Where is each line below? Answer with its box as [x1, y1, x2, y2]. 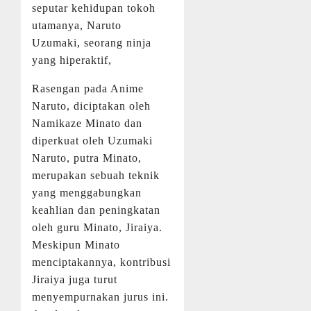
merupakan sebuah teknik [32, 169, 160, 181]
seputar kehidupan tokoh [32, 1, 155, 14]
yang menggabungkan [32, 186, 142, 199]
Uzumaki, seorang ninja [32, 36, 151, 49]
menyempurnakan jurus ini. [32, 290, 169, 303]
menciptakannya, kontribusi [32, 255, 171, 268]
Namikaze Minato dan [32, 117, 142, 129]
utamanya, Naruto [32, 19, 121, 31]
